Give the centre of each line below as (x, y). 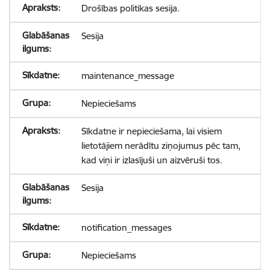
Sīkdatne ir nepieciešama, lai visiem (151, 131)
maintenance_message (127, 76)
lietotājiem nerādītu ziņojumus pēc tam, (161, 146)
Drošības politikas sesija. (130, 8)
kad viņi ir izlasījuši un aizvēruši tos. (152, 160)
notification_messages (126, 228)
